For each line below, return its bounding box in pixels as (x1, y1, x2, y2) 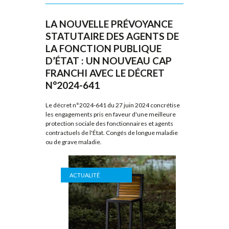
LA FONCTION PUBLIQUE (45, 42, 162, 55)
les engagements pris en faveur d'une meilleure (45, 110, 176, 118)
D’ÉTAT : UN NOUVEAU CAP (45, 55, 172, 67)
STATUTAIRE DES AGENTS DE (45, 30, 179, 42)
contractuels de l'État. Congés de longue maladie (45, 128, 178, 136)
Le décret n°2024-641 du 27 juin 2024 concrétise (45, 101, 180, 109)
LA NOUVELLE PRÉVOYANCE (45, 18, 173, 30)
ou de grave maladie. (45, 138, 102, 146)
